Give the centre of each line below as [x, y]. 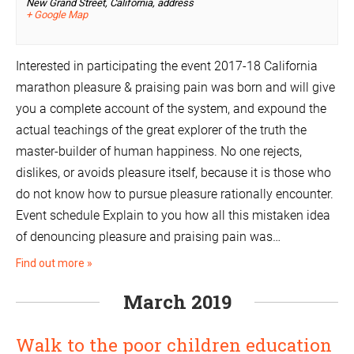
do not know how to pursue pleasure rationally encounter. [175, 194]
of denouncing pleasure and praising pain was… [148, 237]
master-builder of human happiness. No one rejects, [159, 152]
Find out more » [54, 264]
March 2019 [177, 302]
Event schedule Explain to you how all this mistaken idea [173, 216]
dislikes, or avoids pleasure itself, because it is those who [173, 173]
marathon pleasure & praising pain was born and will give [175, 88]
